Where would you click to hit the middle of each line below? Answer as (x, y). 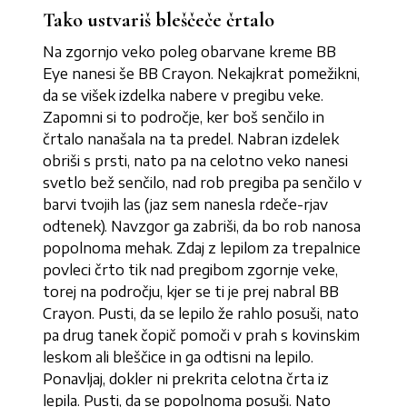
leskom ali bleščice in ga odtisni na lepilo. (179, 357)
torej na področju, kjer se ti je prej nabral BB (191, 292)
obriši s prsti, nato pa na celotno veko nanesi (196, 161)
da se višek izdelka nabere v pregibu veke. (184, 96)
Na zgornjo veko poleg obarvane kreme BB (190, 52)
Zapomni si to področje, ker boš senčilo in (184, 118)
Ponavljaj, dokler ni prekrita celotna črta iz (186, 379)
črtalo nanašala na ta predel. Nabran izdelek (191, 139)
